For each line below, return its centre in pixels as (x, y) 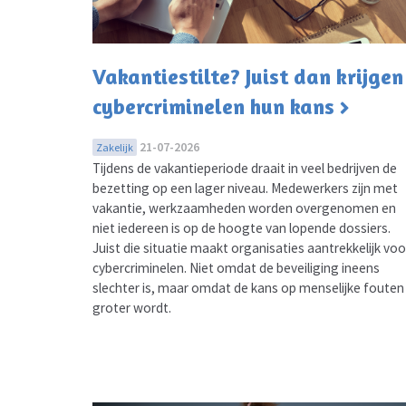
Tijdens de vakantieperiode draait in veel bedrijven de (245, 169)
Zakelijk (115, 148)
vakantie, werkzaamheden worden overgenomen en (244, 208)
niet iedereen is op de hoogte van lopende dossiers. (242, 228)
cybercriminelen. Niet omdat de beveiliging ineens (236, 268)
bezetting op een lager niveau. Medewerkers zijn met (245, 188)
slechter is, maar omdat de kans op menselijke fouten (248, 288)
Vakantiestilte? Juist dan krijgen (248, 77)
